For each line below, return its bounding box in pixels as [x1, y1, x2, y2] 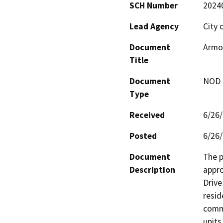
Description [129, 164, 175, 176]
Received [129, 110, 165, 121]
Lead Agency [129, 21, 179, 32]
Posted [129, 130, 157, 142]
